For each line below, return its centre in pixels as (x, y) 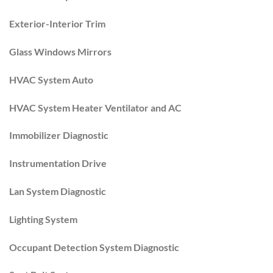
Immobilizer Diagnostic (59, 135)
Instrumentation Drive (58, 163)
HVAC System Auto (51, 79)
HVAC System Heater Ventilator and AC (95, 107)
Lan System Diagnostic (58, 191)
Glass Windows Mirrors (60, 52)
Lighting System (43, 219)
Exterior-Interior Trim (57, 24)
